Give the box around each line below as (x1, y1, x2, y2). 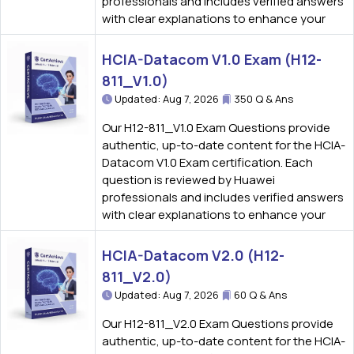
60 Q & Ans (232, 288, 287, 302)
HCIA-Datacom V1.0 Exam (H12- (102, 50, 322, 69)
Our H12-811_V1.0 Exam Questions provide (102, 119, 330, 136)
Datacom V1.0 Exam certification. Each (102, 154, 313, 171)
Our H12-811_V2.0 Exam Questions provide (102, 315, 333, 332)
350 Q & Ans (232, 92, 293, 106)
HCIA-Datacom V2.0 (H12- (102, 246, 284, 265)
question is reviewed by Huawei (102, 171, 275, 188)
